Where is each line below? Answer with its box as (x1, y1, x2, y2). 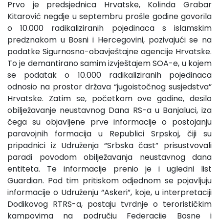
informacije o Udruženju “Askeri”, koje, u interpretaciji (7, 186, 212, 198)
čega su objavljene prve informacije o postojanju (7, 116, 212, 128)
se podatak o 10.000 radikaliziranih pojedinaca (7, 69, 212, 81)
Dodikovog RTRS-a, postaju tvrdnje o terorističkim (7, 198, 212, 210)
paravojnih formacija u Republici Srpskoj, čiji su (7, 128, 212, 139)
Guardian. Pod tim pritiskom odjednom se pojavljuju (7, 175, 212, 186)
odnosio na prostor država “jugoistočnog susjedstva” (7, 81, 212, 92)
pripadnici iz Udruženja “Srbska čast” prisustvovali (7, 139, 212, 151)
